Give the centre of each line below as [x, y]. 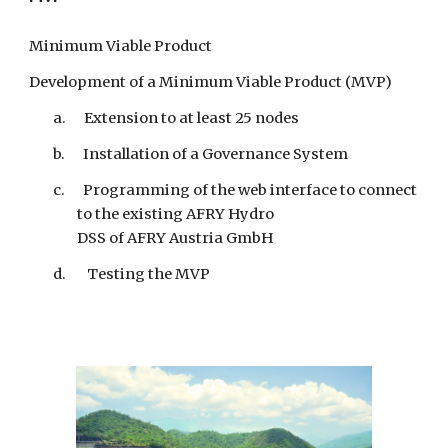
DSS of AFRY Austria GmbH [175, 238]
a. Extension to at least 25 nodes [176, 118]
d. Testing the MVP [132, 274]
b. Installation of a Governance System [201, 154]
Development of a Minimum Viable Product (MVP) [211, 82]
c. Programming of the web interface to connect [235, 190]
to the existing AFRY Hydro [176, 214]
